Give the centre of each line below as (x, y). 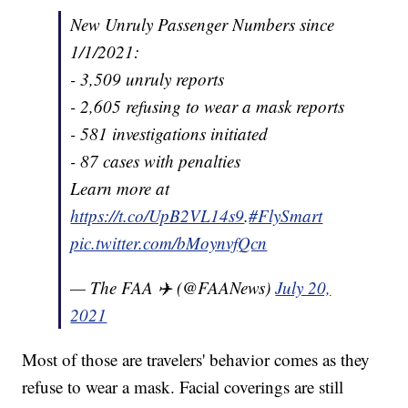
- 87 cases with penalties (156, 160)
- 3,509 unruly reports (148, 78)
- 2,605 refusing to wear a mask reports (208, 106)
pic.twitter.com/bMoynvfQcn (169, 242)
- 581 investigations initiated (169, 133)
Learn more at (120, 188)
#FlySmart (286, 215)
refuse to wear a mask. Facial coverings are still (183, 386)
